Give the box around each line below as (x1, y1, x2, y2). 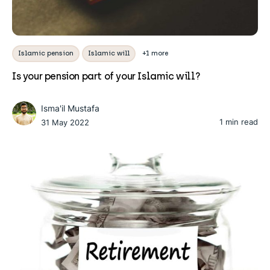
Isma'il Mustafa (41, 102, 99, 113)
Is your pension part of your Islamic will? (12, 70, 201, 82)
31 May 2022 (41, 117, 89, 127)
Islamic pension (18, 49, 74, 57)
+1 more (143, 49, 168, 57)
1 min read (219, 116, 258, 127)
